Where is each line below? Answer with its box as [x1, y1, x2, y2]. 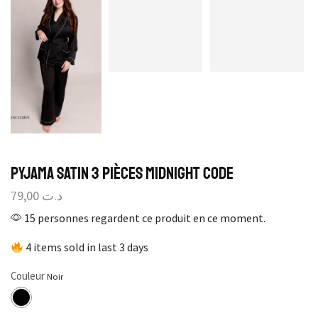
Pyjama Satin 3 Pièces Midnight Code [11, 162, 234, 184]
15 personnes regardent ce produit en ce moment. [22, 211, 265, 226]
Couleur [11, 269, 45, 283]
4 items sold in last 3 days [23, 240, 149, 255]
